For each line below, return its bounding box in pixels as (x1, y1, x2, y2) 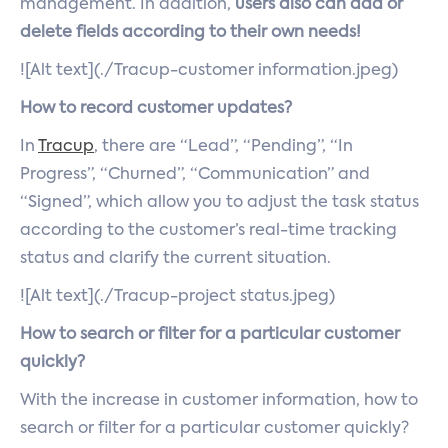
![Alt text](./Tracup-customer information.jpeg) (20, 63, 398, 79)
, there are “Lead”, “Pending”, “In (94, 139, 353, 155)
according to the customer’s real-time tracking (20, 223, 397, 239)
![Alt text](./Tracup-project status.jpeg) (20, 289, 335, 305)
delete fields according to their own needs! (20, 25, 361, 41)
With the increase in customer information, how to (20, 393, 418, 409)
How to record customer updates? (20, 101, 292, 117)
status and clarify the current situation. (20, 251, 331, 267)
